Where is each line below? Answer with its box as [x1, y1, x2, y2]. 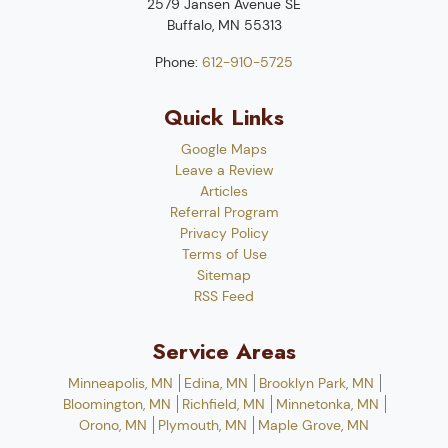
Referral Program [169, 203, 279, 221]
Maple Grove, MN [258, 416, 369, 434]
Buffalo [166, 16, 212, 34]
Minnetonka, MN [275, 395, 379, 413]
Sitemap [197, 266, 251, 284]
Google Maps [181, 140, 267, 158]
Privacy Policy [179, 224, 269, 242]
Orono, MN [79, 416, 147, 434]
